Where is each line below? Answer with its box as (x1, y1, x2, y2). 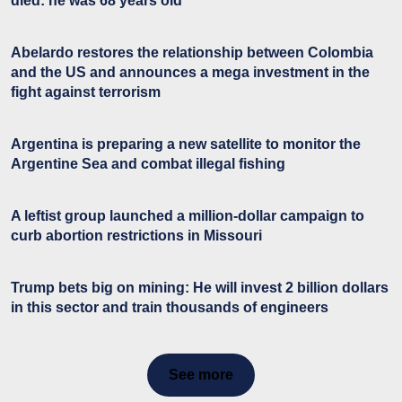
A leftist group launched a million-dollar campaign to (11, 208, 364, 224)
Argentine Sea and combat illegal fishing (11, 156, 285, 172)
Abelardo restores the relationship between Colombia (11, 45, 373, 61)
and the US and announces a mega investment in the (11, 65, 370, 81)
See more (169, 367, 233, 383)
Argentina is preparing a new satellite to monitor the (11, 136, 361, 153)
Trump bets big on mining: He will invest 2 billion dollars (11, 280, 389, 296)
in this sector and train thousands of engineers (11, 300, 328, 316)
